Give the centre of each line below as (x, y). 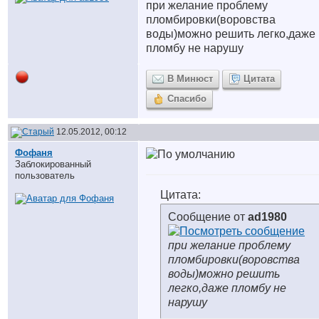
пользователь (45, 176)
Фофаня (34, 153)
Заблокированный (53, 164)
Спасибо (187, 99)
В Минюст (190, 79)
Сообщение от (208, 217)
